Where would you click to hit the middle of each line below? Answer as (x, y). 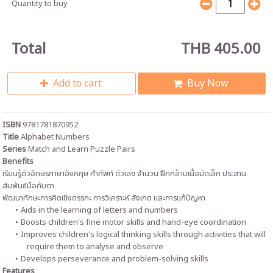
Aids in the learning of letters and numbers (99, 211)
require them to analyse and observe (95, 247)
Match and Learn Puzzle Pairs (81, 150)
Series (15, 150)
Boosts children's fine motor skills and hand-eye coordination (133, 223)
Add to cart (78, 84)
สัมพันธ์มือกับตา (29, 186)
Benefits (18, 162)
